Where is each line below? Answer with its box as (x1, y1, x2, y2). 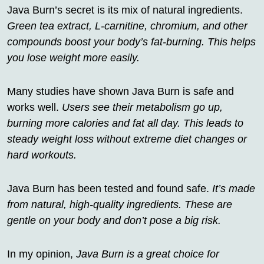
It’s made (212, 182, 255, 194)
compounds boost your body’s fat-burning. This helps (7, 35, 256, 48)
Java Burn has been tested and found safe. (7, 182, 212, 194)
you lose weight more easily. (7, 51, 140, 64)
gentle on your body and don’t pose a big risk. (7, 214, 221, 226)
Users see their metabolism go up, (62, 101, 223, 113)
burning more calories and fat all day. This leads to (7, 117, 243, 129)
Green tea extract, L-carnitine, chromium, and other (7, 19, 247, 32)
